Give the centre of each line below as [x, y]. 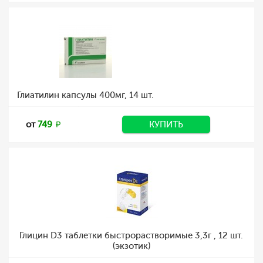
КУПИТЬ [166, 124]
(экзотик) [131, 246]
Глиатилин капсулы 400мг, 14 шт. [85, 95]
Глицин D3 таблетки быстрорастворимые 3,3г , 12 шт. [131, 235]
